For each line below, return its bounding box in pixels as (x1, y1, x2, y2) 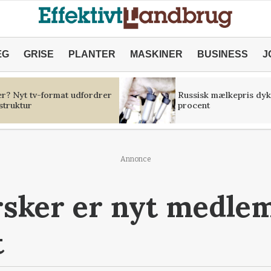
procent (177, 100, 210, 111)
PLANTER (68, 49, 116, 59)
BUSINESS (197, 49, 248, 59)
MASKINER (129, 49, 183, 59)
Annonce (120, 155, 151, 163)
